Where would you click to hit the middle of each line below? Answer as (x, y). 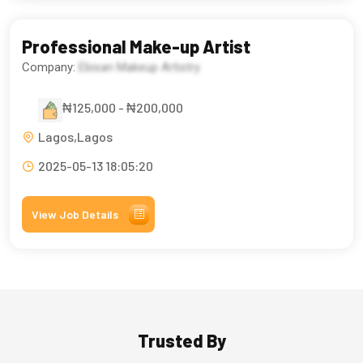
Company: (50, 68)
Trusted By (181, 341)
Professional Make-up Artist (136, 47)
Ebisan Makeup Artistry (139, 68)
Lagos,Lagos (75, 137)
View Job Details (75, 215)
